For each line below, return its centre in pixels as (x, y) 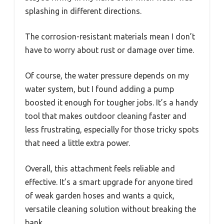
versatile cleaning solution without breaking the (110, 209)
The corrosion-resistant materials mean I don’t (110, 37)
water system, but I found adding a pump (99, 89)
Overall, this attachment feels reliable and (100, 169)
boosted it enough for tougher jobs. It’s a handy (111, 103)
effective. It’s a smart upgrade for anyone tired (109, 182)
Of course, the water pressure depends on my (107, 76)
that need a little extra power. (77, 143)
